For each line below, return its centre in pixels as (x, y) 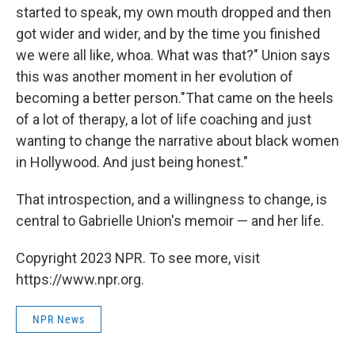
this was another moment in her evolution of (155, 77)
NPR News (59, 320)
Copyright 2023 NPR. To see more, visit (138, 258)
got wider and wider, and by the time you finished (168, 34)
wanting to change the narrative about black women (177, 141)
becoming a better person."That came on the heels (175, 98)
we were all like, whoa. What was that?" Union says (173, 55)
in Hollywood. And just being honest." (132, 162)
